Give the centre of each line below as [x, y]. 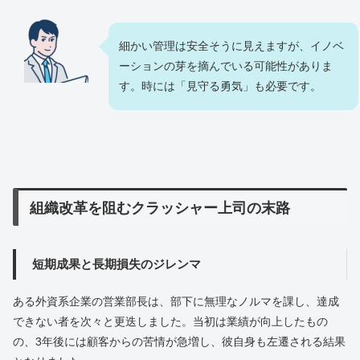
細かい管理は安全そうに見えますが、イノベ [231, 45]
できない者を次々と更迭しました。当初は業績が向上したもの [170, 321]
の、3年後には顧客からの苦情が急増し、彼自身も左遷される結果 [179, 341]
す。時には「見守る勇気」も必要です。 [220, 86]
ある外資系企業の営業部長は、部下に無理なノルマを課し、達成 [176, 301]
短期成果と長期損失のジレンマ [116, 264]
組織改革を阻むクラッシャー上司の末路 [160, 208]
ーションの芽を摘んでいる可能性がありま [226, 65]
